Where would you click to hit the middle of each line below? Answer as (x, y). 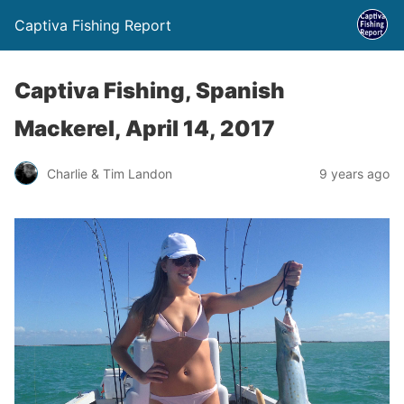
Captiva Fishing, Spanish (150, 91)
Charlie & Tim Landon (110, 173)
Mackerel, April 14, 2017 (145, 129)
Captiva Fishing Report (93, 25)
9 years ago (354, 173)
